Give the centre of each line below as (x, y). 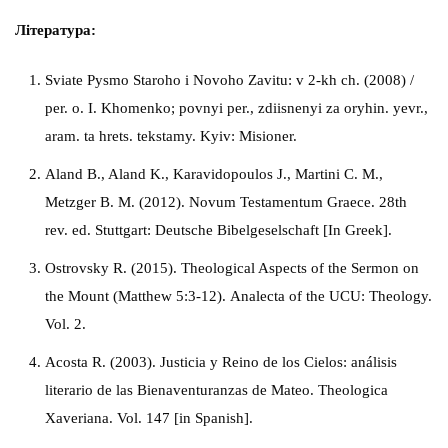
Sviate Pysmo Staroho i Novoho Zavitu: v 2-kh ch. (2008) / (229, 80)
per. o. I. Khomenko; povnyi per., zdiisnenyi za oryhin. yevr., (236, 108)
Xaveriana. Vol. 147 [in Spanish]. (149, 418)
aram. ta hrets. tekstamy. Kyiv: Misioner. (171, 136)
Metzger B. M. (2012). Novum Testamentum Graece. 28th (226, 202)
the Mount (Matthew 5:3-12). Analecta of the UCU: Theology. (238, 296)
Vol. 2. (65, 324)
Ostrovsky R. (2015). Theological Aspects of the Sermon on (232, 268)
